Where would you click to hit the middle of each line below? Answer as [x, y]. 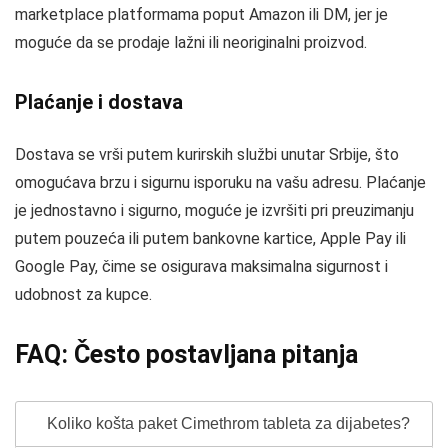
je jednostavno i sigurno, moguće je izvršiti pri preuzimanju [214, 210]
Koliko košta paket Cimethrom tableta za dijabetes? [227, 423]
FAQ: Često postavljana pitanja [186, 354]
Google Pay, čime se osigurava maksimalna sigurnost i [201, 266]
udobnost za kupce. [83, 294]
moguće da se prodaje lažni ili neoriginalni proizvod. [191, 42]
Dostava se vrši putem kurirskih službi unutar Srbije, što [207, 154]
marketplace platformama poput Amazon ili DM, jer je [201, 14]
